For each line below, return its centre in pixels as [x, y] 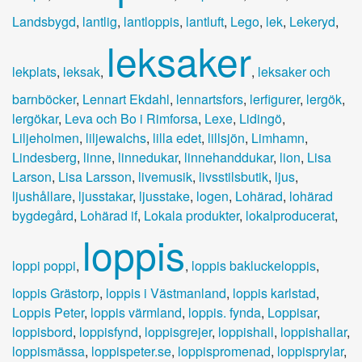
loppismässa [48, 351]
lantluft [205, 21]
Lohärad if [109, 215]
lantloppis [152, 21]
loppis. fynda [225, 312]
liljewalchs [116, 137]
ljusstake [164, 196]
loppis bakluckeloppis [254, 265]
